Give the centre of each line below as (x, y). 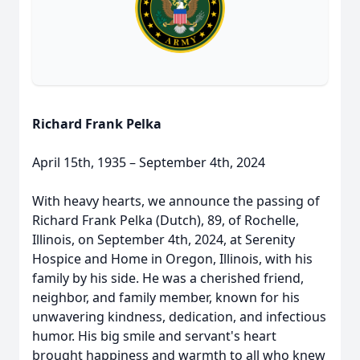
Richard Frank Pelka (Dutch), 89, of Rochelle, (166, 220)
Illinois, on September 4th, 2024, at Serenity (164, 239)
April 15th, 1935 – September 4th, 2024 (149, 162)
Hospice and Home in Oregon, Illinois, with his (172, 259)
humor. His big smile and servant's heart (154, 336)
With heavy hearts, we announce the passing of (176, 201)
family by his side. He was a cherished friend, (168, 278)
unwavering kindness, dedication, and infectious (179, 317)
